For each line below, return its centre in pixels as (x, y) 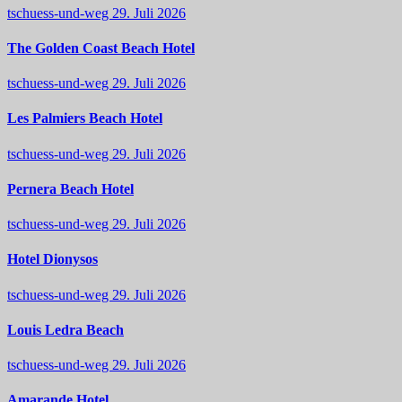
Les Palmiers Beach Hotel (85, 118)
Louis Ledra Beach (66, 329)
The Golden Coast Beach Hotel (101, 48)
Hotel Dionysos (52, 259)
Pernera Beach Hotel (70, 188)
